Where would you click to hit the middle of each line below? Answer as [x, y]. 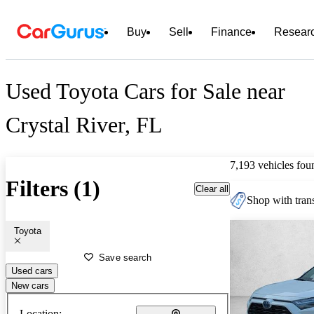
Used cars [32, 271]
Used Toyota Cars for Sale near [145, 91]
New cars [30, 285]
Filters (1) [53, 189]
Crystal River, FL [84, 125]
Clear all [212, 189]
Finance [231, 32]
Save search [125, 257]
